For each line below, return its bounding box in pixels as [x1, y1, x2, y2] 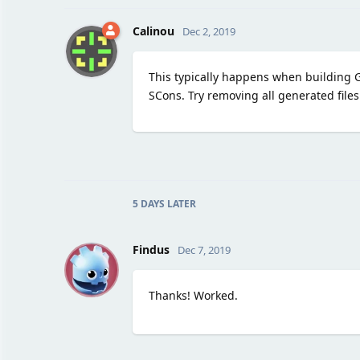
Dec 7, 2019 [177, 242, 231, 257]
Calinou [132, 22, 174, 39]
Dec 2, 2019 [182, 23, 235, 39]
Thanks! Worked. [148, 287, 238, 303]
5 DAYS [132, 196, 165, 211]
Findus [132, 241, 170, 257]
